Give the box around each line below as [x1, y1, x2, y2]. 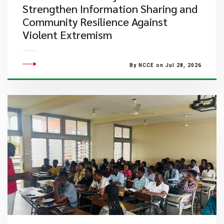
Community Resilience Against [22, 14, 167, 28]
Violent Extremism [22, 27, 112, 41]
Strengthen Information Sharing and [22, 1, 197, 15]
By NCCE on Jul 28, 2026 [129, 62, 201, 68]
